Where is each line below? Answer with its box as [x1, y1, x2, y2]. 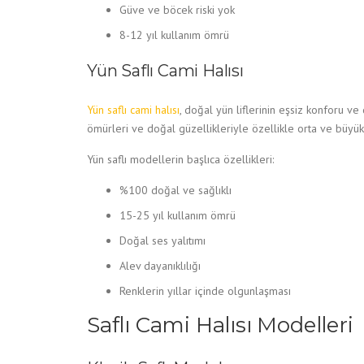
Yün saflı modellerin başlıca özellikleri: [87, 152, 274, 167]
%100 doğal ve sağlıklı [119, 183, 232, 197]
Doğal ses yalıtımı [119, 233, 206, 248]
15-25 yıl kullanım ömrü [119, 208, 236, 223]
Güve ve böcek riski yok [119, 2, 235, 17]
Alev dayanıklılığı [119, 258, 201, 273]
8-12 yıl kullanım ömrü [119, 28, 229, 42]
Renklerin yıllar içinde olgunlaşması [119, 284, 291, 298]
